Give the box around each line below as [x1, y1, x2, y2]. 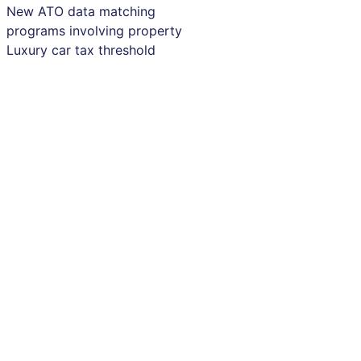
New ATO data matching [6, 3, 156, 20]
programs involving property [6, 23, 182, 39]
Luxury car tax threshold [6, 42, 156, 59]
